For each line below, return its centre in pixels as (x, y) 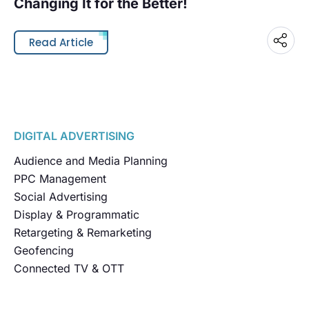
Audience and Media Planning (91, 161)
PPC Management (60, 179)
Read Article (61, 43)
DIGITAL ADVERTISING (74, 136)
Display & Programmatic (77, 215)
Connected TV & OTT (69, 269)
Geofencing (44, 251)
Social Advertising (61, 197)
